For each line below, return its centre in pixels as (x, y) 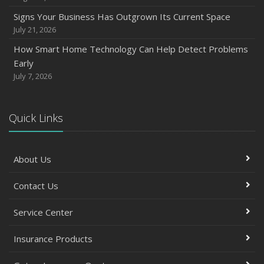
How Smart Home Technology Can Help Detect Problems (131, 49)
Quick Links (36, 118)
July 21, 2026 (35, 29)
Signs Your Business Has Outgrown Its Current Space (122, 16)
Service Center (43, 212)
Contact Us (36, 186)
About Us (32, 159)
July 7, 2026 (33, 76)
